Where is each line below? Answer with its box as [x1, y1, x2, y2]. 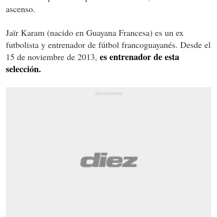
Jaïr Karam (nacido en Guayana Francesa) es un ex [6, 26, 184, 38]
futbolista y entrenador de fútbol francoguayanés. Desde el [6, 38, 211, 50]
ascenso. [6, 2, 35, 15]
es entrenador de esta [97, 50, 179, 63]
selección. [6, 62, 41, 75]
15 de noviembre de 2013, [6, 50, 97, 62]
